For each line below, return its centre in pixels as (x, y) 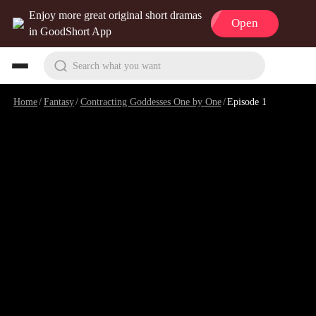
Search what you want (116, 65)
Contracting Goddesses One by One (151, 101)
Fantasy (59, 101)
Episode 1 (247, 101)
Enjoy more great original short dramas (116, 16)
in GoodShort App (71, 32)
